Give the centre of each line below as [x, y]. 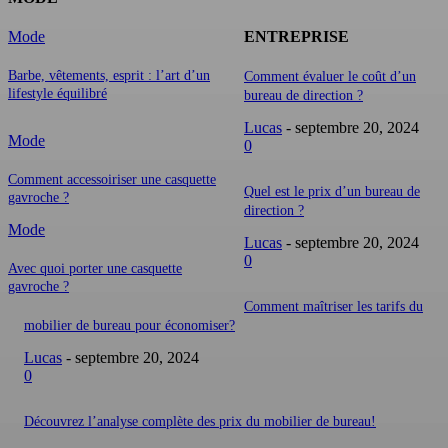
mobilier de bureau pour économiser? [129, 326]
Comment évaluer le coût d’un [330, 77]
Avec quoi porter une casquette [95, 269]
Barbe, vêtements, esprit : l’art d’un [109, 76]
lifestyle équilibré [57, 94]
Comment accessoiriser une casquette [112, 180]
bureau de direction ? [303, 96]
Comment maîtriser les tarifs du [333, 307]
